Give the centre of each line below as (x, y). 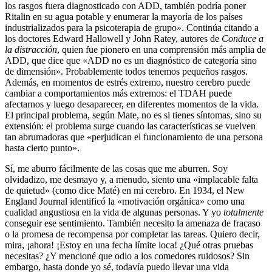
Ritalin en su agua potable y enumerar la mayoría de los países (124, 16)
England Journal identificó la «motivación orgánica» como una (125, 201)
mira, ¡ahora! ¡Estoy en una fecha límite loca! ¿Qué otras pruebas (129, 245)
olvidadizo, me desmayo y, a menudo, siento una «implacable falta (131, 179)
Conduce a (243, 38)
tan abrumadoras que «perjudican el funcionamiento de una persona (134, 137)
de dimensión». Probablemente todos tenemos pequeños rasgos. (126, 71)
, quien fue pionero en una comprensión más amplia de (161, 49)
